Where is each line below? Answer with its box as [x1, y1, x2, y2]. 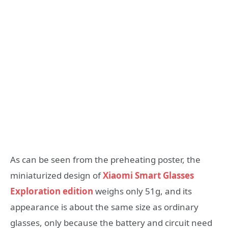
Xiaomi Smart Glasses [103, 169, 194, 181]
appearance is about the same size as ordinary [10, 201, 198, 213]
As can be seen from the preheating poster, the [10, 153, 201, 165]
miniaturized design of [10, 169, 103, 181]
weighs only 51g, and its [93, 185, 192, 197]
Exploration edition [10, 185, 93, 197]
